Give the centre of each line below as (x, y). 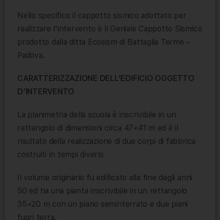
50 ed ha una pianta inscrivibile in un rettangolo (102, 191)
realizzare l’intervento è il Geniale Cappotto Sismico (110, 29)
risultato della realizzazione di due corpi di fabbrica (107, 141)
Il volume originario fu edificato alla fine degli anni (105, 178)
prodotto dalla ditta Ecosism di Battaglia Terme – (104, 42)
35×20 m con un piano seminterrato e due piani (103, 204)
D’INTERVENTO (46, 92)
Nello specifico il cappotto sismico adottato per (102, 15)
